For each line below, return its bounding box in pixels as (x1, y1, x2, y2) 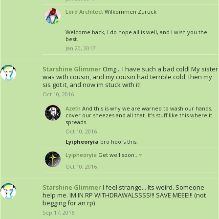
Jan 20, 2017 (66, 44, 95, 52)
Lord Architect (66, 8, 103, 15)
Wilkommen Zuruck (105, 8, 156, 15)
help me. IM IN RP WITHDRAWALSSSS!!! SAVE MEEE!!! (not (43, 191, 206, 199)
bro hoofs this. (99, 138, 138, 145)
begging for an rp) (43, 198, 95, 207)
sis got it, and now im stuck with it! (43, 80, 141, 89)
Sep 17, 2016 (43, 209, 74, 216)
